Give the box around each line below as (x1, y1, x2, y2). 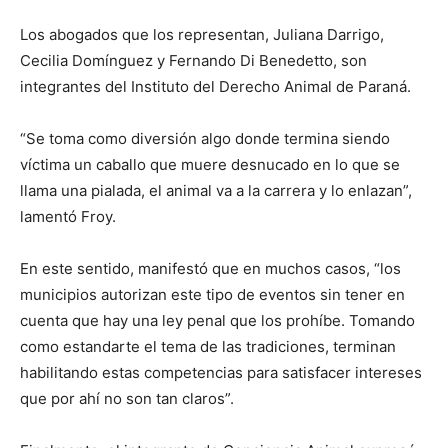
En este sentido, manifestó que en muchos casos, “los (20, 258, 401, 278)
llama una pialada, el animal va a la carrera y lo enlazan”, (20, 180, 412, 200)
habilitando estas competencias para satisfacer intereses (20, 362, 422, 382)
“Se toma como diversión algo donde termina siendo (20, 128, 390, 148)
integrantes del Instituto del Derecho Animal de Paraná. (20, 76, 411, 96)
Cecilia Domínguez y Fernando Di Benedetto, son (20, 50, 367, 70)
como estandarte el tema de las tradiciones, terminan (20, 336, 396, 356)
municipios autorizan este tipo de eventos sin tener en (20, 284, 405, 304)
